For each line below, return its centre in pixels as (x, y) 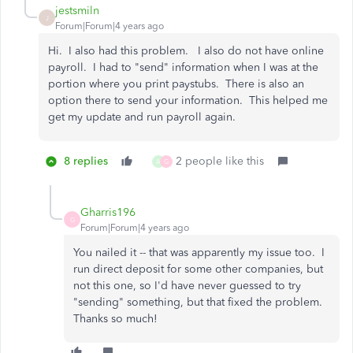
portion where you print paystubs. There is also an (176, 84)
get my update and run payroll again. (142, 117)
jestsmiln (77, 11)
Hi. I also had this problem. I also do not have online (186, 51)
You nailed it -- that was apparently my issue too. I (199, 253)
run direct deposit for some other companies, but (198, 269)
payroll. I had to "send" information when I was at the (183, 68)
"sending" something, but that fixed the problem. (199, 303)
